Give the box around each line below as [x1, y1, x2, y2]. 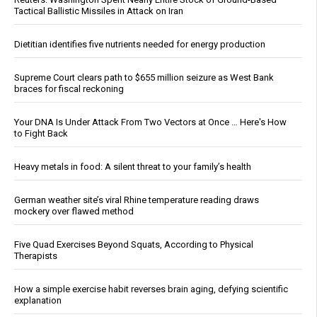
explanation [14, 294, 62, 306]
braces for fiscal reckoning [14, 83, 124, 94]
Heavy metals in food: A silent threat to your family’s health [14, 161, 251, 172]
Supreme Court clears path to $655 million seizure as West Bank [14, 71, 274, 83]
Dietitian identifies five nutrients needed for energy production [14, 38, 265, 50]
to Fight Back [14, 127, 68, 139]
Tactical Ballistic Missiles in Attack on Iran [14, 5, 183, 16]
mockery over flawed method [14, 205, 134, 217]
